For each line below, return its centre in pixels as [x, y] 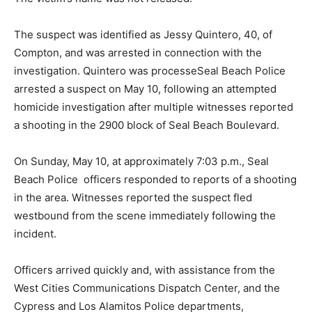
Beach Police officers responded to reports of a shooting [155, 179]
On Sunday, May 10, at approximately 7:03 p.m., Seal [141, 161]
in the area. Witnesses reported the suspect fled [133, 197]
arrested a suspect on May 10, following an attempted [145, 88]
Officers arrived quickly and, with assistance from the [145, 270]
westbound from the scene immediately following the [145, 215]
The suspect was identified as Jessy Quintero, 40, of [143, 34]
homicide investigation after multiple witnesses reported [154, 107]
